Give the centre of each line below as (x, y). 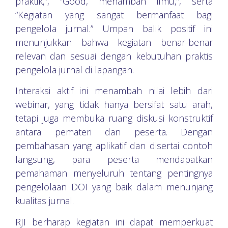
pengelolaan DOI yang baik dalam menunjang (114, 187)
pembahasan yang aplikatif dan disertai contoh (114, 146)
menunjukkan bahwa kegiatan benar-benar (114, 42)
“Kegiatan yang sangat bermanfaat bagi (114, 15)
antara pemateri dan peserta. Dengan (114, 132)
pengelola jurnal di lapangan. (75, 69)
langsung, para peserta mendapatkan (114, 160)
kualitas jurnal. (46, 201)
